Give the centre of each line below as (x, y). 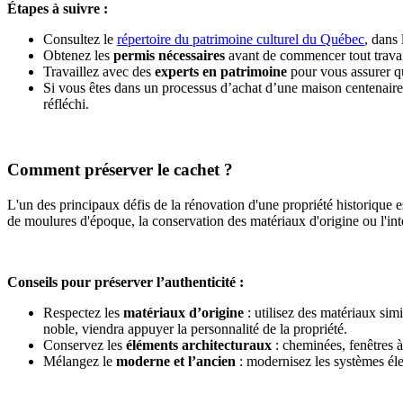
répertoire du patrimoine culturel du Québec (241, 40)
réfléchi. (66, 104)
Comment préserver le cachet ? (120, 169)
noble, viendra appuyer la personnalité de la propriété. (195, 328)
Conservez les (85, 345)
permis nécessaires (169, 56)
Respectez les (83, 312)
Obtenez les (78, 56)
